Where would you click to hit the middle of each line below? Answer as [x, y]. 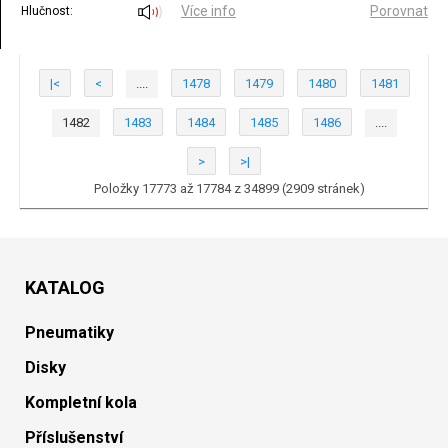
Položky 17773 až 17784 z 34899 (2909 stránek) [229, 188]
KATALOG [65, 287]
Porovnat [399, 11]
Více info [208, 11]
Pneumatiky [69, 332]
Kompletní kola [81, 402]
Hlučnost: [47, 11]
